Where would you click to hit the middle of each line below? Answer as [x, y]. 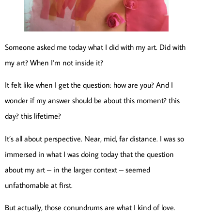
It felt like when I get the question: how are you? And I [89, 85]
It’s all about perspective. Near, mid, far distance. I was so [94, 138]
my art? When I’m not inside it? [54, 62]
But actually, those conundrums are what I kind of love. [90, 208]
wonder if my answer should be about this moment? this [92, 101]
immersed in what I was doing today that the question [89, 154]
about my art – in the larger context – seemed [77, 169]
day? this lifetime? [33, 116]
